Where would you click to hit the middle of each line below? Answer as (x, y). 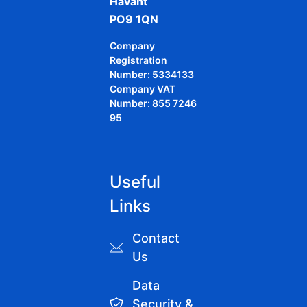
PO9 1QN (134, 20)
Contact (156, 238)
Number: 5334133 (152, 74)
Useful (135, 182)
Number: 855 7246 (153, 103)
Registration (138, 60)
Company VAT (143, 88)
